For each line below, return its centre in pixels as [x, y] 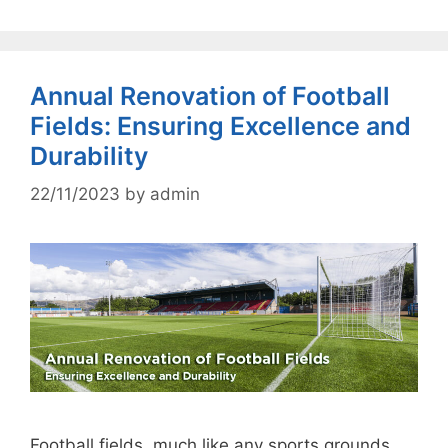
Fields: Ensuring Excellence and [220, 125]
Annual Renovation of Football [210, 95]
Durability [89, 155]
